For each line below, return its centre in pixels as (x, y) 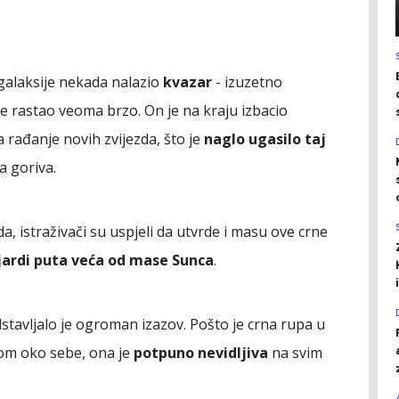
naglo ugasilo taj (265, 138)
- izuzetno (247, 81)
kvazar (187, 81)
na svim (295, 352)
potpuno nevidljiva (201, 352)
